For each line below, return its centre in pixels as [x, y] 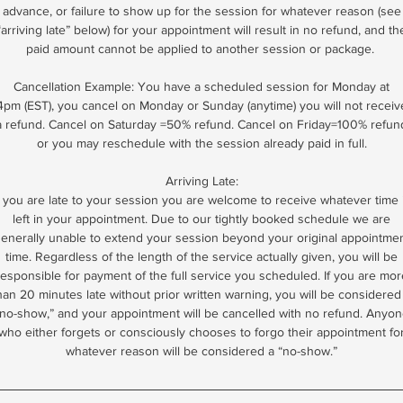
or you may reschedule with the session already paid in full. [201, 143]
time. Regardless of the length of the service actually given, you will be [201, 256]
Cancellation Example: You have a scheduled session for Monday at [201, 86]
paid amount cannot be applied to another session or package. [201, 49]
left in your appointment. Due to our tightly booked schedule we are [201, 219]
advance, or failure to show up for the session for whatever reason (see [201, 11]
